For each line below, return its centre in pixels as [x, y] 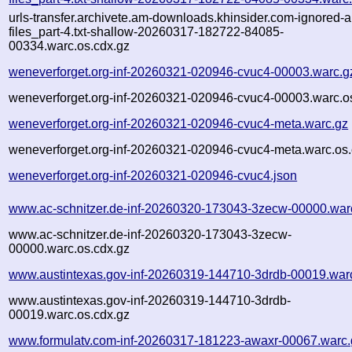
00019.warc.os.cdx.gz [70, 314]
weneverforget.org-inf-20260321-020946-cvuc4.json [153, 175]
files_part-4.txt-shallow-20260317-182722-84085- [147, 31]
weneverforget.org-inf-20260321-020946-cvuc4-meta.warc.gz [179, 123]
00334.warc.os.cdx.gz [70, 46]
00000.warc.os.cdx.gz [70, 248]
